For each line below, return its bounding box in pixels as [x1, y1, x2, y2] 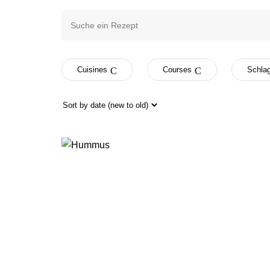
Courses [163, 65, 192, 74]
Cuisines [77, 65, 107, 74]
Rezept [61, 42, 92, 52]
